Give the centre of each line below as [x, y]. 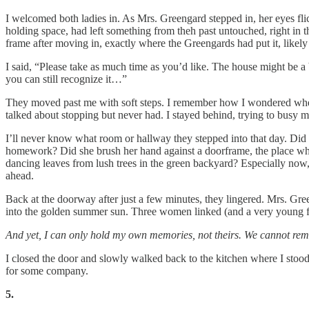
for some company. [47, 270]
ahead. [20, 175]
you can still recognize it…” [66, 79]
